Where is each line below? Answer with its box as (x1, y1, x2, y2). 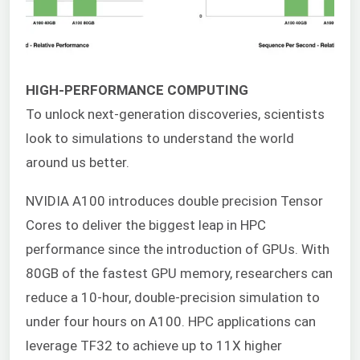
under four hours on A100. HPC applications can (26, 313, 316, 330)
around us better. (26, 153, 129, 170)
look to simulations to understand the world (26, 129, 294, 146)
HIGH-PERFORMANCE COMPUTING (26, 81, 248, 98)
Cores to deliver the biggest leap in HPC (26, 217, 266, 234)
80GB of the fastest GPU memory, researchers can (26, 265, 333, 282)
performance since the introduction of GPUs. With (26, 241, 329, 258)
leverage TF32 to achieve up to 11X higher (26, 337, 282, 354)
